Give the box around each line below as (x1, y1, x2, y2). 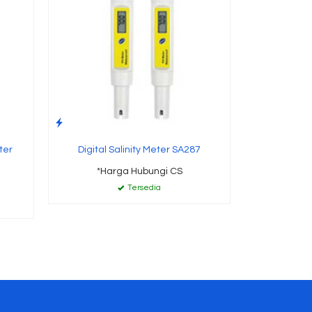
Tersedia (126, 184, 161, 192)
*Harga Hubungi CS (96, 166, 182, 176)
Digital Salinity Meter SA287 (78, 145, 201, 155)
